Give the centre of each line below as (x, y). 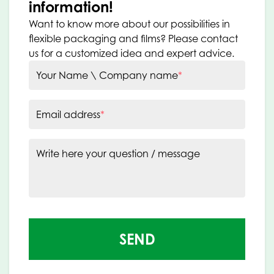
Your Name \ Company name (107, 76)
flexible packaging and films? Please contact (133, 39)
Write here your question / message (118, 154)
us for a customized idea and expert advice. (131, 54)
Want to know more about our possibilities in (129, 24)
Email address (68, 115)
